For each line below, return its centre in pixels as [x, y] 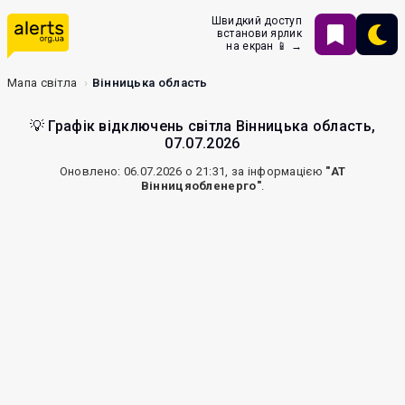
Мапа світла [42, 83]
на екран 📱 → [264, 46]
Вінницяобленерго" [201, 186]
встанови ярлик [259, 33]
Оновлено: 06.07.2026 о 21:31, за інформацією [193, 171]
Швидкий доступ [256, 21]
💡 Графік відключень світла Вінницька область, [202, 126]
